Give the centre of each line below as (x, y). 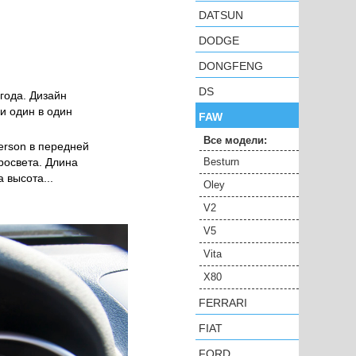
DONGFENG (231, 66)
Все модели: (235, 140)
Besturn (221, 162)
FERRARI (223, 303)
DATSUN (221, 15)
